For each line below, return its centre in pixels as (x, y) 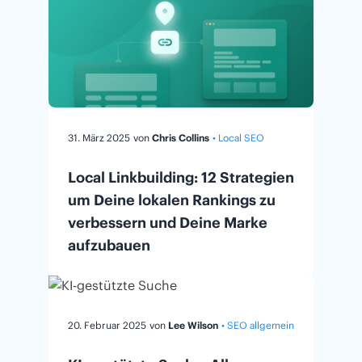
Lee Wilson (193, 325)
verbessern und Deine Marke (168, 222)
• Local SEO (238, 137)
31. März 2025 (99, 137)
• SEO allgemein (258, 325)
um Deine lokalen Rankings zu (172, 200)
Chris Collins (181, 137)
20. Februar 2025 (107, 325)
